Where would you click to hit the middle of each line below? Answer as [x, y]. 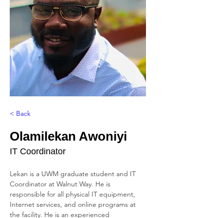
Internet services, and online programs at [74, 205]
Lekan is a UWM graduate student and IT [74, 174]
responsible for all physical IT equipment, [73, 194]
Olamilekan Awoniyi [68, 136]
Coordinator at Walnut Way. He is [61, 184]
